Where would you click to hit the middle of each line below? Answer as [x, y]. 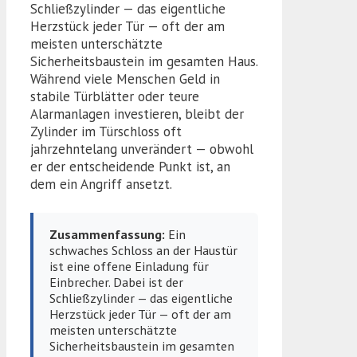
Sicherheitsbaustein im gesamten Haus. [144, 61]
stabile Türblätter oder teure [115, 96]
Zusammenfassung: [108, 235]
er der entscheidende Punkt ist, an [130, 166]
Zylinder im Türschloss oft [106, 131]
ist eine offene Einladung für [129, 267]
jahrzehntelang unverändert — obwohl [142, 149]
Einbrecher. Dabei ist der [117, 282]
